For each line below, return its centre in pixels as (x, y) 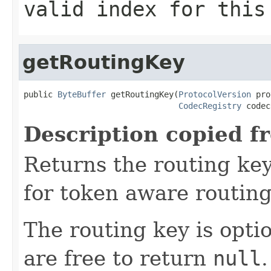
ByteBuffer (82, 94)
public (41, 94)
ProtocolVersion (215, 94)
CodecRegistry (210, 106)
